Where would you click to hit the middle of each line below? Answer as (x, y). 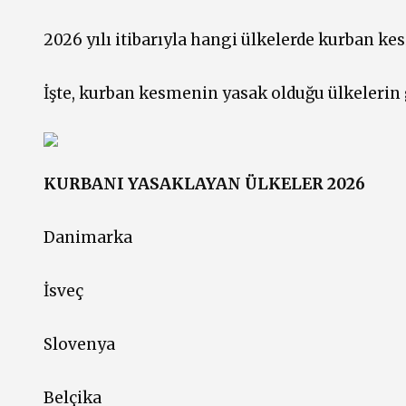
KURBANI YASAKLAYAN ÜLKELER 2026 (204, 184)
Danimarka (88, 238)
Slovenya (79, 345)
